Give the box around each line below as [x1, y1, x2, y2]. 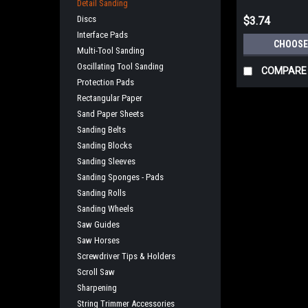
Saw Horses [77, 235, 120, 245]
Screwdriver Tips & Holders [77, 251, 175, 261]
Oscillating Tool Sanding [77, 61, 164, 71]
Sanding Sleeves [77, 156, 135, 166]
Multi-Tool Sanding [77, 45, 144, 56]
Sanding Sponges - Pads [77, 172, 164, 182]
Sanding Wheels [77, 203, 133, 214]
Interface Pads [77, 30, 128, 40]
